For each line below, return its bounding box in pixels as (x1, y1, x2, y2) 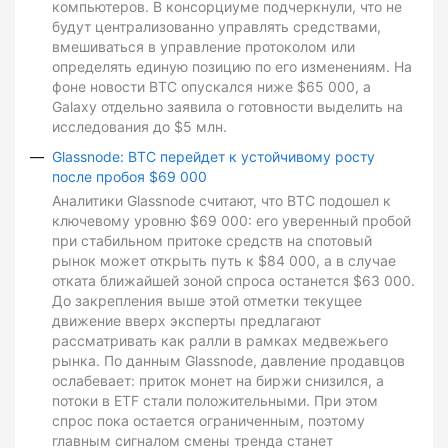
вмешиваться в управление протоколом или (52, 38, 355, 56)
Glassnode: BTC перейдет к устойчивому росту (52, 148, 375, 166)
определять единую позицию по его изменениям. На (52, 58, 412, 76)
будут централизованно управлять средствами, (52, 18, 381, 36)
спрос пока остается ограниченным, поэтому (52, 412, 365, 430)
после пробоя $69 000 (52, 168, 207, 186)
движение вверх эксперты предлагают (52, 312, 321, 330)
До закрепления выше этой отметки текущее (52, 292, 362, 310)
